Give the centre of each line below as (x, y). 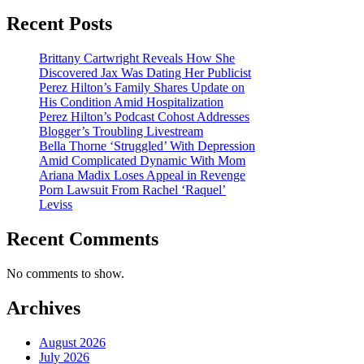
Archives (43, 308)
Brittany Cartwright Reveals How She (137, 58)
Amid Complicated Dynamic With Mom (142, 161)
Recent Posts (59, 24)
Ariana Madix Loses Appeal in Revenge (142, 175)
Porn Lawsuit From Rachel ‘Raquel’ (132, 190)
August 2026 (72, 343)
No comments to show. (65, 274)
